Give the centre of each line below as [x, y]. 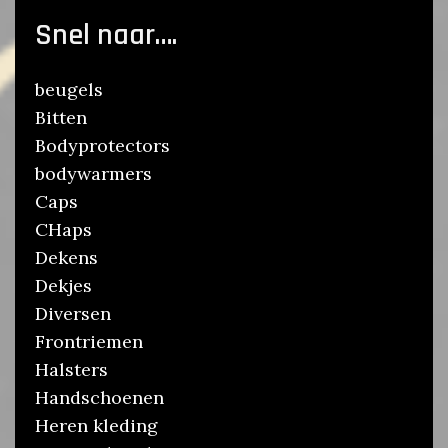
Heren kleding [96, 426]
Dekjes [63, 286]
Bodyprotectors [102, 146]
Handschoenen [99, 398]
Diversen [73, 314]
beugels [69, 90]
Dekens [66, 258]
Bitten [61, 118]
